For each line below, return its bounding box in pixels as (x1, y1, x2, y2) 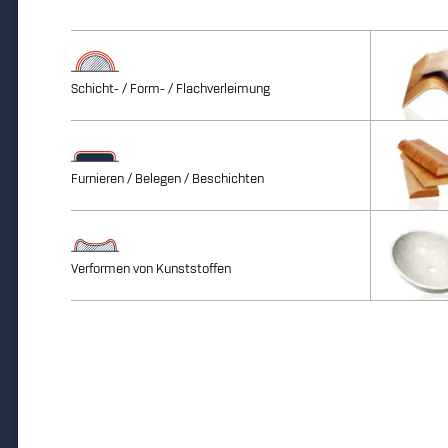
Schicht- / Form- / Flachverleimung (70, 81, 270, 96)
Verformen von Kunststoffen (70, 261, 231, 276)
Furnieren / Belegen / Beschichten (70, 171, 264, 186)
